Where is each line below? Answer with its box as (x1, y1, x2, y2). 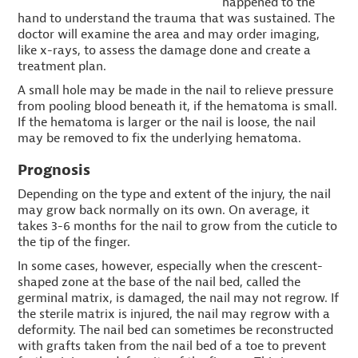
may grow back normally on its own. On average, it (18, 202, 310, 218)
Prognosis (18, 161, 91, 180)
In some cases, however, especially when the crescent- (18, 258, 324, 274)
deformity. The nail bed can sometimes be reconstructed (18, 322, 334, 338)
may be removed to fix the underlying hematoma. (18, 130, 302, 146)
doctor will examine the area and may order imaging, (18, 26, 320, 42)
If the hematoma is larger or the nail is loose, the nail (18, 114, 316, 130)
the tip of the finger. (18, 234, 131, 250)
